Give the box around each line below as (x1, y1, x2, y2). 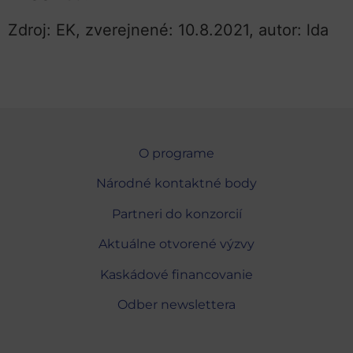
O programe (139, 145, 214, 161)
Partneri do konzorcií (111, 206, 242, 221)
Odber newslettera (117, 296, 236, 312)
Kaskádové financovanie (100, 266, 253, 282)
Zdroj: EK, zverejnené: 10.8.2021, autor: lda (8, 20, 329, 39)
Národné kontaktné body (96, 176, 257, 191)
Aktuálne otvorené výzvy (98, 236, 255, 252)
